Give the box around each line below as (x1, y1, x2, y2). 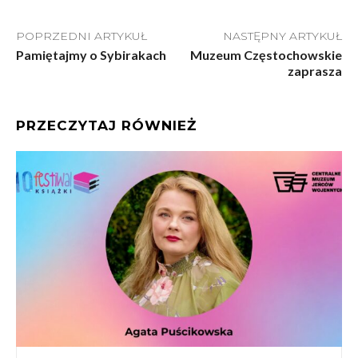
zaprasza (287, 62, 342, 78)
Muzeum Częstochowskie (189, 46, 342, 62)
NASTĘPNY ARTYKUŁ (222, 28, 342, 43)
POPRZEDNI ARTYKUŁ (16, 28, 147, 43)
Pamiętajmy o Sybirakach (16, 46, 166, 62)
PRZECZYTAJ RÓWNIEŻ (16, 117, 197, 133)
